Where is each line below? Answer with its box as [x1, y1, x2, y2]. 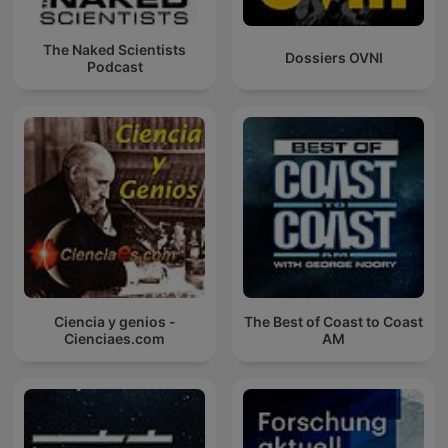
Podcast [86, 57, 143, 75]
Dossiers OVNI [284, 49, 383, 67]
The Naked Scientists [43, 40, 186, 58]
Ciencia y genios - [53, 312, 176, 330]
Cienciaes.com [64, 329, 165, 347]
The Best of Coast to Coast [244, 312, 423, 330]
